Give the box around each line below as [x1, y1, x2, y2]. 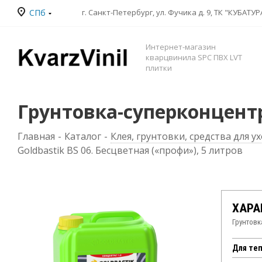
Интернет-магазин [146, 42, 216, 52]
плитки [146, 63, 172, 73]
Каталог [64, 130, 101, 143]
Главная [18, 130, 55, 143]
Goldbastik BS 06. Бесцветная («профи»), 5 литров [18, 144, 243, 157]
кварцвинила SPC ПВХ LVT [146, 52, 242, 63]
